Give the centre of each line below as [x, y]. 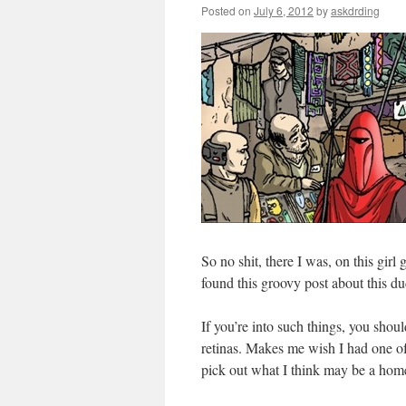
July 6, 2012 [284, 10]
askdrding [355, 10]
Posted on [226, 10]
